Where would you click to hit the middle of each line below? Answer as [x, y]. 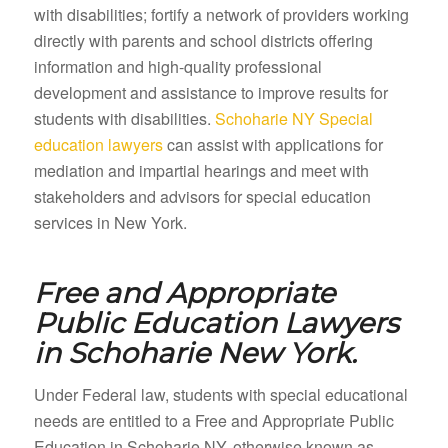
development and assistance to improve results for [210, 93]
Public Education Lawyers [216, 323]
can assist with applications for [272, 145]
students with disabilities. [122, 119]
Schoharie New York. [212, 353]
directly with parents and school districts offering [203, 41]
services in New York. [110, 223]
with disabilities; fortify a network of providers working [221, 15]
